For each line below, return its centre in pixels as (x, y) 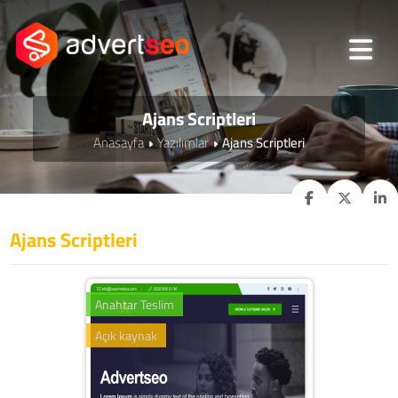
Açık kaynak (126, 335)
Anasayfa (119, 142)
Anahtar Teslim (134, 304)
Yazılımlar (183, 142)
